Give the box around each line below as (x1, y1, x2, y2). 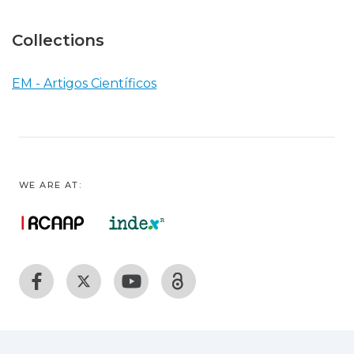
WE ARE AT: (19, 179, 81, 190)
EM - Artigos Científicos (12, 75, 156, 91)
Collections (12, 30, 104, 50)
